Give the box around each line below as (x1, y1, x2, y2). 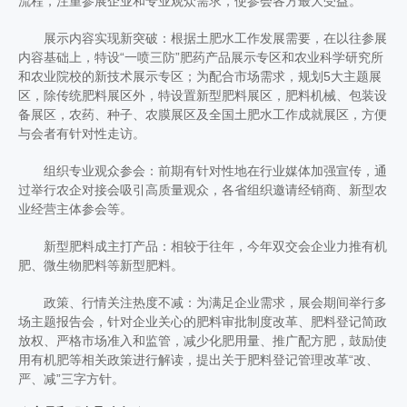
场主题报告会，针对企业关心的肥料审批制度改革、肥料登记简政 (18, 314, 387, 329)
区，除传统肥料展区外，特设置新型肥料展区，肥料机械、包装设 (18, 88, 387, 103)
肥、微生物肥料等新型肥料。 (18, 258, 184, 273)
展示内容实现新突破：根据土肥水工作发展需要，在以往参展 (18, 31, 387, 45)
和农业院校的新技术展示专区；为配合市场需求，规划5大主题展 (18, 69, 382, 84)
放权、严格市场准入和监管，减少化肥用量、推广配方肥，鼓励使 (18, 333, 387, 348)
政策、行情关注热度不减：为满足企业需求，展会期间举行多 (18, 295, 387, 310)
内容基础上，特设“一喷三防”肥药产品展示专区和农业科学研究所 (18, 50, 383, 65)
